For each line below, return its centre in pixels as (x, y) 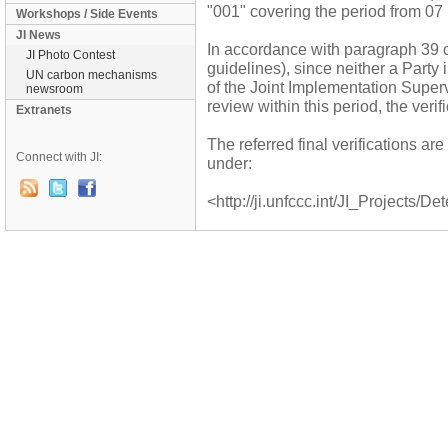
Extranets (44, 110)
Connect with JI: (59, 157)
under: (229, 163)
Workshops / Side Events (87, 14)
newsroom (54, 89)
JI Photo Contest (70, 55)
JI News (38, 35)
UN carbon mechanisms (91, 75)
